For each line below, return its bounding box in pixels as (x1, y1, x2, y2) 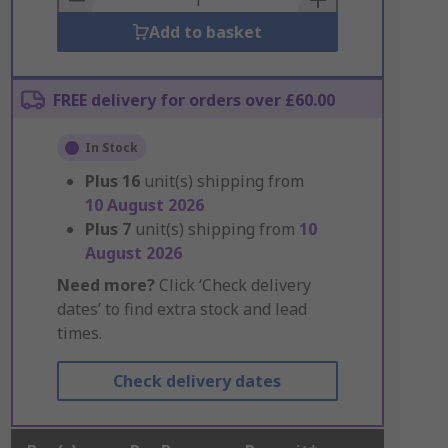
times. (56, 322, 102, 344)
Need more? (56, 274, 155, 296)
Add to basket (148, 21, 262, 43)
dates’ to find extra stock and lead (56, 298, 307, 320)
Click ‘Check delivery (154, 274, 311, 296)
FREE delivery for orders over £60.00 (52, 89, 335, 111)
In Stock (84, 139, 138, 156)
